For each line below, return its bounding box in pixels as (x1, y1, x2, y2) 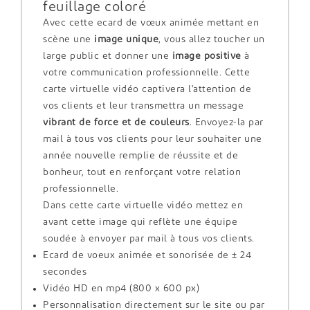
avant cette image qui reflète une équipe (43, 217, 237, 228)
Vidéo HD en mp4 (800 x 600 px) (43, 283, 199, 294)
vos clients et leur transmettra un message (43, 100, 244, 111)
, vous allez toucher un (158, 34, 265, 45)
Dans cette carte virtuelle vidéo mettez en (43, 200, 243, 211)
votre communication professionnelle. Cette (43, 67, 250, 78)
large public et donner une (43, 51, 169, 62)
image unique (91, 34, 158, 45)
